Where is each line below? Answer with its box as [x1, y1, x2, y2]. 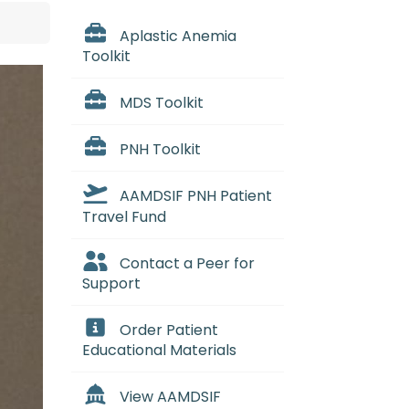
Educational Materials [82, 339, 236, 361]
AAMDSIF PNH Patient [119, 185, 272, 207]
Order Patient [119, 319, 218, 341]
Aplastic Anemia [119, 26, 236, 47]
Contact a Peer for [119, 252, 255, 274]
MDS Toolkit [119, 92, 204, 114]
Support [82, 272, 141, 294]
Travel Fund [82, 205, 166, 227]
